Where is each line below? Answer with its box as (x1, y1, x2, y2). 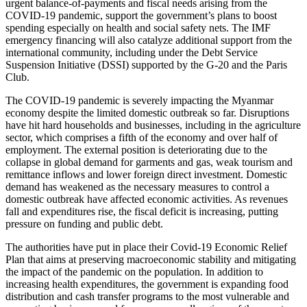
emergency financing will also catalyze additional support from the (5, 34, 292, 46)
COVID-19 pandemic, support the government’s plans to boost (5, 9, 277, 21)
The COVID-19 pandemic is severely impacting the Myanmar (5, 94, 273, 106)
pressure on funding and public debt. (5, 217, 163, 230)
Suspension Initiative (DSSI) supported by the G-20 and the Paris (5, 58, 287, 71)
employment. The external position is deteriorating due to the (5, 143, 267, 156)
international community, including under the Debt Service (5, 46, 258, 58)
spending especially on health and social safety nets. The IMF (5, 21, 271, 34)
